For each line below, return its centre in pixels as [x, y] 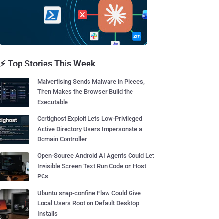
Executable [53, 102]
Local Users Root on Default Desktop [88, 203]
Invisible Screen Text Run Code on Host [92, 166]
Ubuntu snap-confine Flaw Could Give [89, 193]
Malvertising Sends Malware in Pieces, [91, 81]
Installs [47, 213]
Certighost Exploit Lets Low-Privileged [90, 119]
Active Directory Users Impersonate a [90, 129]
